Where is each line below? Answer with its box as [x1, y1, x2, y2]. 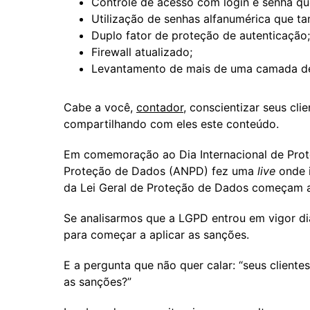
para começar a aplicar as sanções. [64, 227, 249, 241]
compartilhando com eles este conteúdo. [64, 116, 279, 131]
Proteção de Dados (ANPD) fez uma [64, 163, 257, 178]
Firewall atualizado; [91, 44, 192, 59]
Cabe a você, [64, 100, 136, 114]
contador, [136, 100, 186, 114]
